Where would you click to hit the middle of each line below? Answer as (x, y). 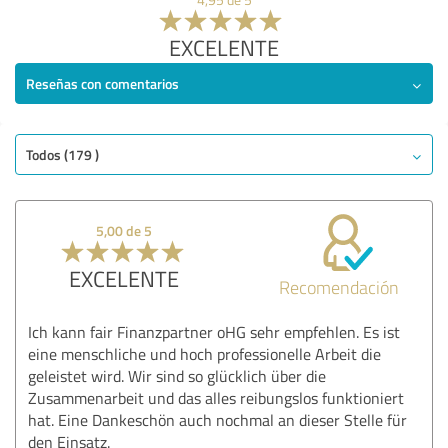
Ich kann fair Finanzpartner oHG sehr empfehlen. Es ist (214, 331)
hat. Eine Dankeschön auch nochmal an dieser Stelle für (217, 419)
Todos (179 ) (62, 154)
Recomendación (339, 286)
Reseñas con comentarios (102, 83)
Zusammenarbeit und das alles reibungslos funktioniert (216, 397)
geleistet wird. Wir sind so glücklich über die (177, 375)
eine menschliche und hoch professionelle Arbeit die (204, 353)
